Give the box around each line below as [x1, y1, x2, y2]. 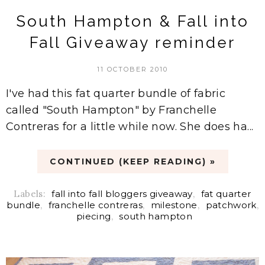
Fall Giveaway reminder [30, 33, 235, 51]
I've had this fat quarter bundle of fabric [6, 86, 226, 100]
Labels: [14, 188, 49, 199]
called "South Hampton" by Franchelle [6, 103, 216, 117]
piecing [76, 210, 111, 222]
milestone [150, 199, 198, 211]
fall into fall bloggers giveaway [51, 188, 193, 199]
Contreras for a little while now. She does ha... [6, 119, 254, 133]
